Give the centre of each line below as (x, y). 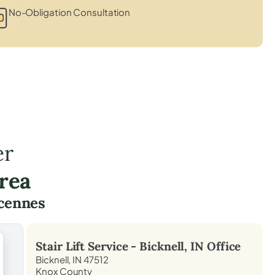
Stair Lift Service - (88, 246)
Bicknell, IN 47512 (72, 259)
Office (223, 246)
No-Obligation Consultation (69, 12)
